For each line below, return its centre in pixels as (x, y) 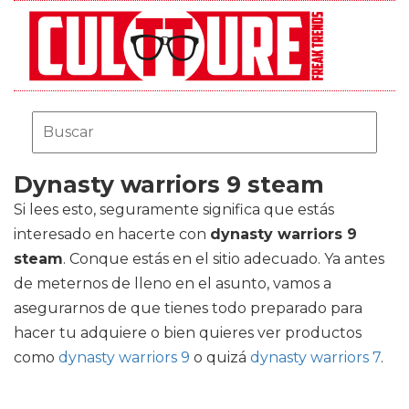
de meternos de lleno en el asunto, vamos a (173, 283)
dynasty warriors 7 (315, 357)
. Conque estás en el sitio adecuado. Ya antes (224, 259)
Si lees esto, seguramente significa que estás (174, 210)
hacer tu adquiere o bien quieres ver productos (188, 333)
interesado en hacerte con (112, 234)
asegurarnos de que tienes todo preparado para (188, 308)
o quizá (220, 357)
